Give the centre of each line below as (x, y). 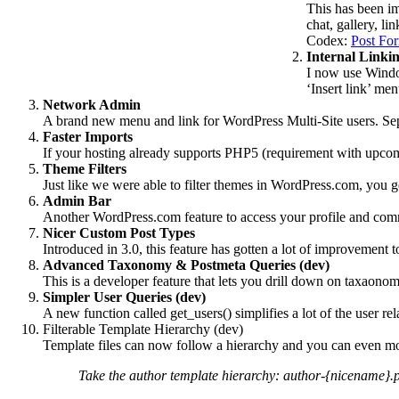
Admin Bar (77, 201)
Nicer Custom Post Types (119, 233)
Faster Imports (88, 137)
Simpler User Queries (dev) (124, 297)
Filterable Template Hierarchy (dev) (143, 330)
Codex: (329, 41)
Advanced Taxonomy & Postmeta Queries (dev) (186, 265)
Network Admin (92, 105)
